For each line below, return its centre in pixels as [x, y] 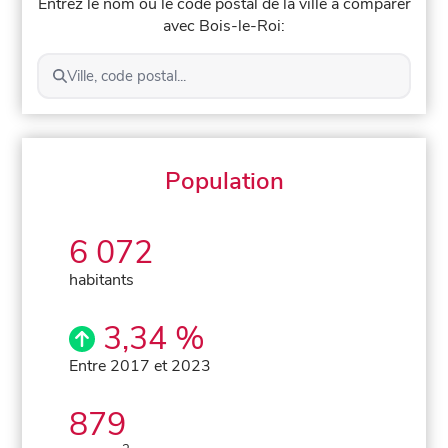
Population [224, 180]
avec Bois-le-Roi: [224, 25]
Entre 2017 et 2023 [140, 365]
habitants [102, 279]
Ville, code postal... [126, 75]
